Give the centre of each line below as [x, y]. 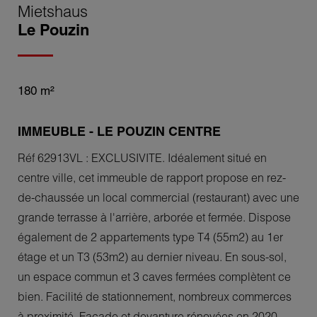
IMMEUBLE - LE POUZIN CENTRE [119, 132]
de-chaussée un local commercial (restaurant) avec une [158, 197]
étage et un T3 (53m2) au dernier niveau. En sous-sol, [152, 257]
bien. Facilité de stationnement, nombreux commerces [155, 296]
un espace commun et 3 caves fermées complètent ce [154, 276]
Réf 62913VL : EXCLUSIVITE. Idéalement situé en [142, 157]
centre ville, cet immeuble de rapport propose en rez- [152, 177]
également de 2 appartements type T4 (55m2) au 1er [150, 237]
